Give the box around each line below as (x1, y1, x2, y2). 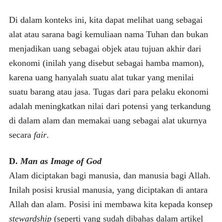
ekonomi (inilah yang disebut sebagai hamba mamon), (8, 57, 204, 68)
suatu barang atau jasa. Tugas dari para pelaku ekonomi (8, 86, 209, 97)
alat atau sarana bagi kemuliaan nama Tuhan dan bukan (8, 29, 208, 39)
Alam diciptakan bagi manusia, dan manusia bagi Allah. (8, 170, 211, 180)
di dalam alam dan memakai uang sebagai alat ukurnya (8, 115, 207, 125)
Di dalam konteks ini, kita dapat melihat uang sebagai (8, 14, 203, 25)
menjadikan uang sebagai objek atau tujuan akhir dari (8, 43, 201, 54)
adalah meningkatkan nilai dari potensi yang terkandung (8, 101, 211, 111)
